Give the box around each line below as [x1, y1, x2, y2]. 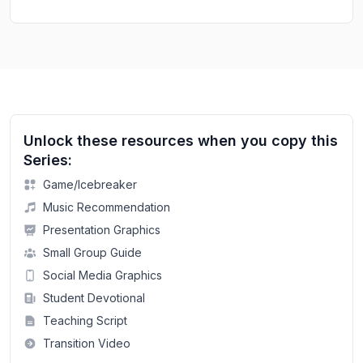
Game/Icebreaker [43, 177, 137, 191]
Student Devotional [43, 290, 145, 305]
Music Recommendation [43, 199, 170, 214]
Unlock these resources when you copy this [23, 131, 338, 149]
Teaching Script [43, 313, 127, 327]
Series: [23, 151, 72, 169]
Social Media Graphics [43, 267, 162, 282]
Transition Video [43, 335, 130, 350]
